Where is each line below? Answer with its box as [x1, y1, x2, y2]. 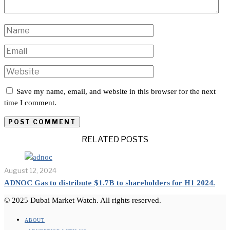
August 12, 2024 [4, 166, 56, 175]
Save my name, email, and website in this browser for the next [16, 87, 216, 95]
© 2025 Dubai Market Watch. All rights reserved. [4, 196, 161, 204]
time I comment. [4, 98, 56, 107]
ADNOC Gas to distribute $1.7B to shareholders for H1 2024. [4, 178, 215, 187]
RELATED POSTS [82, 134, 148, 144]
